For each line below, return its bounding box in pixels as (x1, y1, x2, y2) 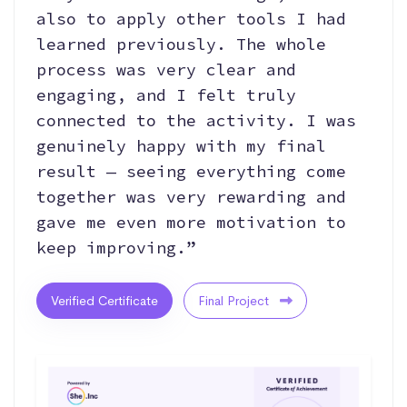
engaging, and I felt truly (36, 84, 296, 106)
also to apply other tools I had (36, 8, 346, 30)
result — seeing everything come (36, 161, 346, 183)
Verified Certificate (51, 293, 158, 310)
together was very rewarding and (36, 186, 346, 208)
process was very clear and (36, 59, 296, 81)
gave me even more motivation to (36, 212, 346, 233)
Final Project (198, 293, 273, 310)
